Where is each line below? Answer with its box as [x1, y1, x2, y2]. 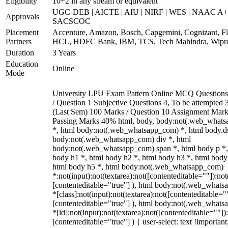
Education [6, 60, 38, 68]
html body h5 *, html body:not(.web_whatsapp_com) [52, 162, 223, 171]
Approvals [6, 12, 39, 21]
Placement [6, 28, 39, 37]
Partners [6, 37, 32, 46]
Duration [6, 48, 34, 57]
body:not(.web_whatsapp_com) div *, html [52, 135, 191, 144]
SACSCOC [52, 17, 91, 25]
